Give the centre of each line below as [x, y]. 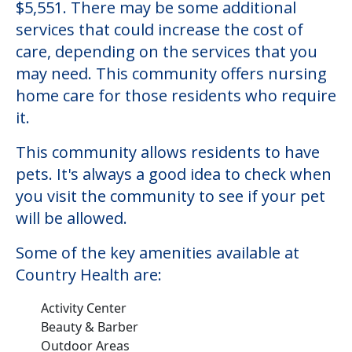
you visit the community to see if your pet [170, 196]
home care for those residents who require [176, 95]
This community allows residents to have [168, 152]
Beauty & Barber [90, 326]
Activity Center [84, 308]
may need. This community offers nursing [171, 73]
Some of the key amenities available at [158, 252]
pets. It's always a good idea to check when [174, 174]
